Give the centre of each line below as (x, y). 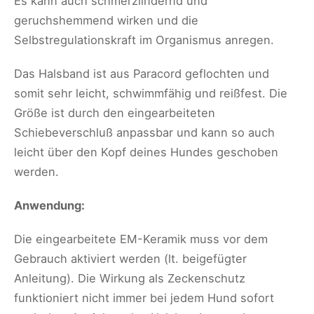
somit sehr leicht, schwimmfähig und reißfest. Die (151, 93)
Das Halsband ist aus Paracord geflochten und (142, 73)
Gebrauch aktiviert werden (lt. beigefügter (130, 258)
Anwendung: (49, 205)
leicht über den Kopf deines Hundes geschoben (146, 152)
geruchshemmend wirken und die (106, 20)
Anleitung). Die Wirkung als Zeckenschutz (130, 278)
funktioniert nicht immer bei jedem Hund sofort (144, 298)
